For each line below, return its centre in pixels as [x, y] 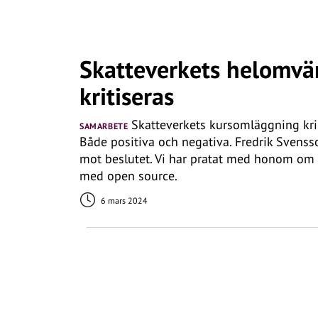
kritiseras [127, 96]
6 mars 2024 [123, 201]
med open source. [128, 176]
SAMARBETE [104, 126]
